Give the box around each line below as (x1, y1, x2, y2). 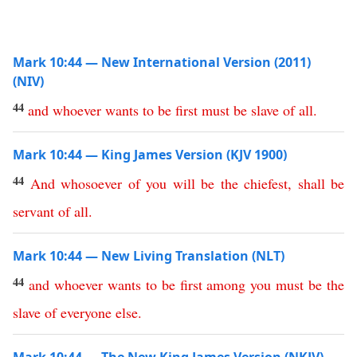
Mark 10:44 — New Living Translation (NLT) (13, 247, 284, 265)
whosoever (61, 174, 122, 193)
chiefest (244, 174, 288, 193)
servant (13, 202, 54, 221)
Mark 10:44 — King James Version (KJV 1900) (13, 146, 287, 163)
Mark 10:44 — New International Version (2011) (13, 53, 311, 71)
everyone (61, 303, 112, 322)
